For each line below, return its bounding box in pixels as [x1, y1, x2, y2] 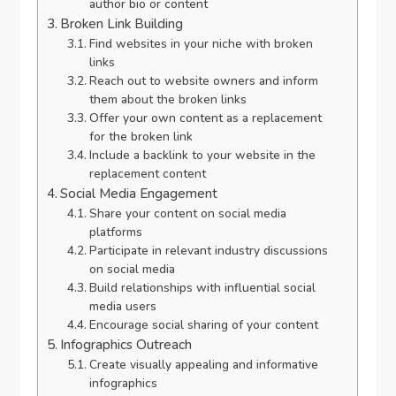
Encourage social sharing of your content [88, 316, 318, 334]
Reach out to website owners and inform [88, 72, 318, 90]
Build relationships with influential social [88, 279, 316, 297]
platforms [88, 224, 142, 241]
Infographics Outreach [60, 336, 193, 354]
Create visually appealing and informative [88, 356, 318, 374]
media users [88, 298, 156, 316]
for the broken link [88, 128, 193, 146]
